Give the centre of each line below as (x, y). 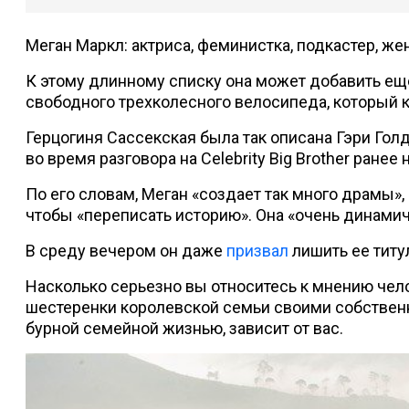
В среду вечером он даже (126, 251)
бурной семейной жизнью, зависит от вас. (184, 329)
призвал (257, 251)
